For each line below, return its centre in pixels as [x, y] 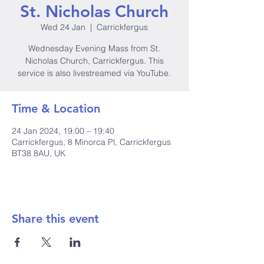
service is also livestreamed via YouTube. [94, 73]
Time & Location [56, 108]
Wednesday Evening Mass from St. [94, 48]
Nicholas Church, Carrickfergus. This [94, 61]
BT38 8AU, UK [39, 153]
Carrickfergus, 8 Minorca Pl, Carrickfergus [91, 142]
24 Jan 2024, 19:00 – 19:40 [63, 131]
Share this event [55, 219]
